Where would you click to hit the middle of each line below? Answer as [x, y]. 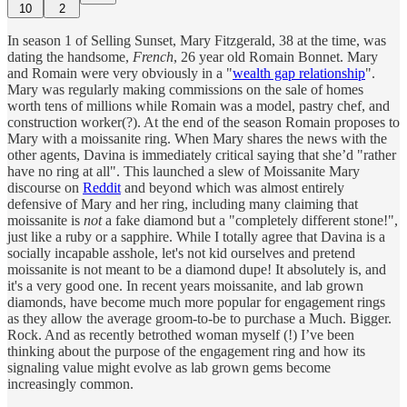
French [153, 56]
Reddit [102, 187]
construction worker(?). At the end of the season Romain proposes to [203, 122]
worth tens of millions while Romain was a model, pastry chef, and [199, 105]
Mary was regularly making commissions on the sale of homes [185, 89]
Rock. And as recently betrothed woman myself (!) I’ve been [181, 334]
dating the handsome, [70, 56]
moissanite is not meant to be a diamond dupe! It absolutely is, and [197, 269]
